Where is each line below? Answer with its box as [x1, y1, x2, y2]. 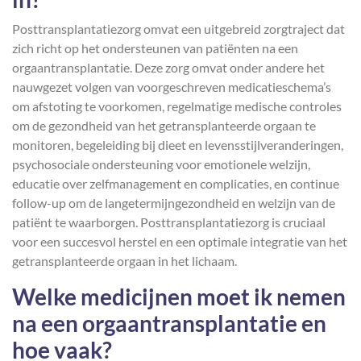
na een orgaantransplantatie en [12, 309, 326, 337]
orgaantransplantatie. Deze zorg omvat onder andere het [12, 60, 325, 75]
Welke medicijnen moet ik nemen [12, 283, 346, 310]
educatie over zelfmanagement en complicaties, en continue [12, 176, 339, 191]
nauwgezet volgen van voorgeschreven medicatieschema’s [12, 79, 331, 94]
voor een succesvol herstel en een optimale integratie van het [12, 234, 347, 249]
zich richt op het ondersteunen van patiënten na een [12, 40, 298, 56]
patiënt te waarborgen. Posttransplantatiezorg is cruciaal [12, 214, 326, 230]
